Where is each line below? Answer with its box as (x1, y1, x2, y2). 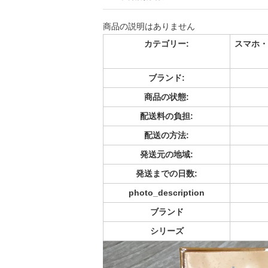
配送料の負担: (140, 111, 193, 121)
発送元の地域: (140, 150, 193, 160)
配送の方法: (144, 130, 189, 141)
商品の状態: (144, 92, 189, 102)
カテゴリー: (144, 39, 189, 49)
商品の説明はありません (103, 22, 195, 32)
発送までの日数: (136, 169, 197, 179)
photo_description (129, 188, 205, 198)
